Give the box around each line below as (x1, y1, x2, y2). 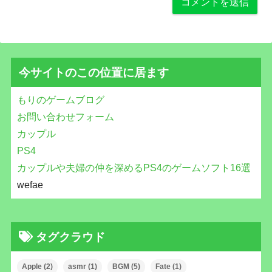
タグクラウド (35, 229, 105, 244)
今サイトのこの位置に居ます (18, 64, 169, 80)
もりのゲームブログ (16, 94, 104, 105)
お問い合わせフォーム (16, 111, 114, 122)
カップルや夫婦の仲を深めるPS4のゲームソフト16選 (16, 162, 251, 173)
